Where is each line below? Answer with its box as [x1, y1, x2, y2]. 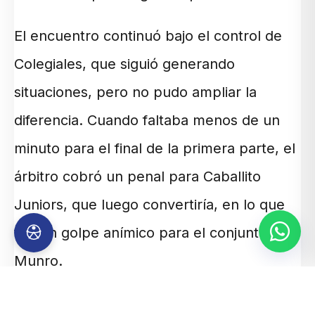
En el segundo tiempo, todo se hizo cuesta [14, 295, 297, 312]
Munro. [14, 252, 63, 270]
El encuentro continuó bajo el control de [14, 27, 282, 45]
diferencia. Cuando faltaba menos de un [14, 112, 280, 129]
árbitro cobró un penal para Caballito [14, 168, 261, 186]
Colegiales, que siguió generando [14, 56, 235, 73]
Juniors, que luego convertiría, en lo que [14, 196, 285, 214]
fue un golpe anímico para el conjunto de [14, 224, 288, 242]
